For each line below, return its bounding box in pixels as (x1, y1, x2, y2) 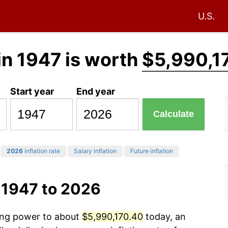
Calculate (153, 109, 194, 120)
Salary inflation (74, 147, 117, 155)
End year (76, 85, 116, 97)
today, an (143, 211, 186, 222)
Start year (10, 85, 54, 97)
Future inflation (130, 147, 173, 155)
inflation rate (23, 147, 60, 155)
